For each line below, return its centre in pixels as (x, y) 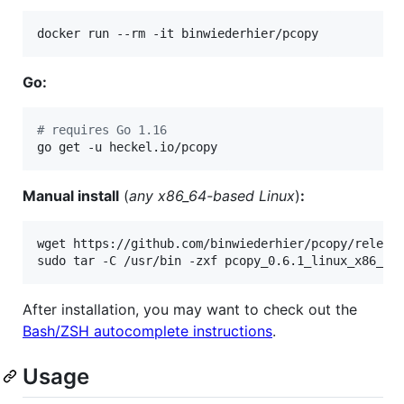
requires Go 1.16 (106, 129)
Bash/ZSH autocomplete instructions (147, 331)
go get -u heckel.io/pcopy (127, 147)
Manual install (71, 195)
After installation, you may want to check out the (190, 309)
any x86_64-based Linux (212, 195)
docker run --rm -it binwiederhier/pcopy (178, 33)
